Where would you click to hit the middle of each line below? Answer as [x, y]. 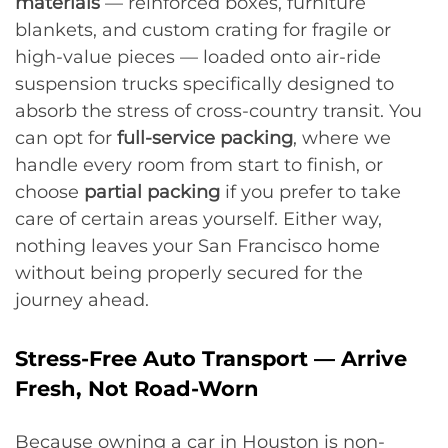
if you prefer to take [310, 191]
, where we [342, 137]
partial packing [152, 191]
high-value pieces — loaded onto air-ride [198, 56]
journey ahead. [82, 299]
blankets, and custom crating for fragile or [203, 29]
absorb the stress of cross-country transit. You [218, 110]
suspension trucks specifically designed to [204, 83]
